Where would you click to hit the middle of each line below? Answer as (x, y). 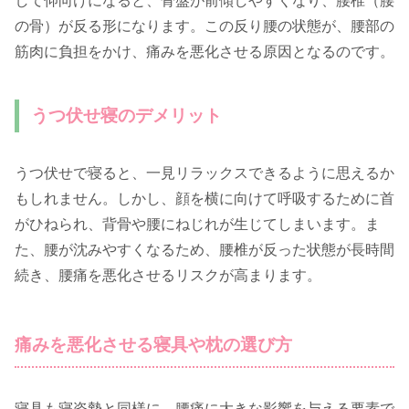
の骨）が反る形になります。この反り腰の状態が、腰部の (204, 26)
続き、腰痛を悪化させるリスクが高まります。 (168, 275)
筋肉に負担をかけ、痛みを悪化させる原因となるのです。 (204, 51)
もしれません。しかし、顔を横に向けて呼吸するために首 (204, 198)
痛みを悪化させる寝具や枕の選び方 (153, 344)
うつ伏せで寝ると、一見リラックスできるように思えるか (204, 173)
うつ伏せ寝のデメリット (127, 115)
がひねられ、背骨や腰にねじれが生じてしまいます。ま (197, 224)
